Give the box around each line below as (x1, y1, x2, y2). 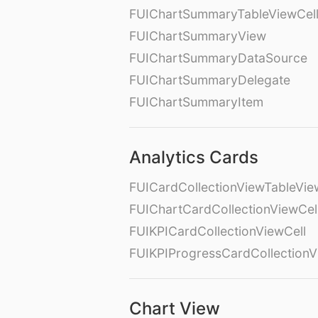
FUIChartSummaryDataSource (129, 50, 307, 66)
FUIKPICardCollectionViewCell (129, 224, 306, 239)
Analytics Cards (129, 147, 258, 168)
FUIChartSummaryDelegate (129, 72, 290, 88)
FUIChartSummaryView (129, 28, 266, 44)
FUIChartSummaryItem (129, 94, 263, 110)
